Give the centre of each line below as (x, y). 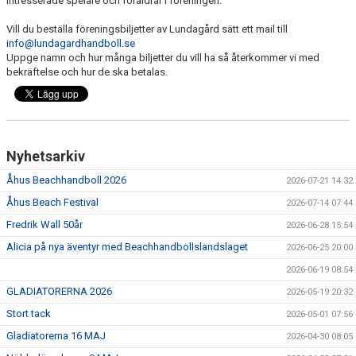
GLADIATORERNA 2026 (59, 292)
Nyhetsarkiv (46, 157)
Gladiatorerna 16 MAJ (56, 336)
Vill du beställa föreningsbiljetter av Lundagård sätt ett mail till (147, 29)
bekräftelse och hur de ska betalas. (87, 72)
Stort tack (29, 314)
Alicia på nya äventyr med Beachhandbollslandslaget (127, 247)
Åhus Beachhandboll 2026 (66, 180)
